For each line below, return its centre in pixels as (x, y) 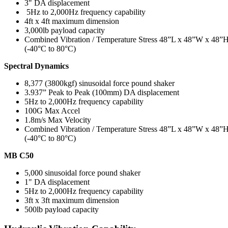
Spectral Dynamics (36, 66)
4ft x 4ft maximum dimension (72, 21)
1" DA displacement (57, 182)
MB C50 (19, 155)
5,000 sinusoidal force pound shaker (82, 173)
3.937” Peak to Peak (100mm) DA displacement (102, 92)
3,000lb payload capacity (65, 30)
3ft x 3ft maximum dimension (72, 200)
